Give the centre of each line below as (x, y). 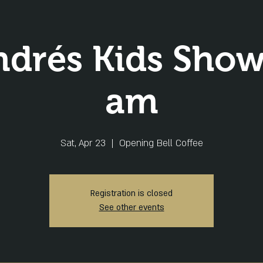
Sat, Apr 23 (83, 143)
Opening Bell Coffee (161, 143)
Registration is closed (131, 193)
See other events (131, 208)
